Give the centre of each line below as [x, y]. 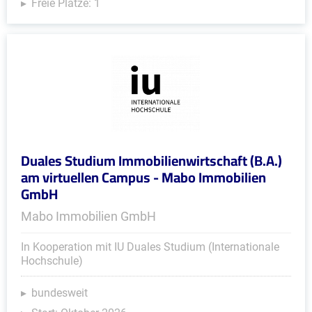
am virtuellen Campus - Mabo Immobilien [143, 177]
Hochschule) [52, 261]
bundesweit [60, 293]
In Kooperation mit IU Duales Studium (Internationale [150, 247]
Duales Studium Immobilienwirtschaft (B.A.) [151, 161]
